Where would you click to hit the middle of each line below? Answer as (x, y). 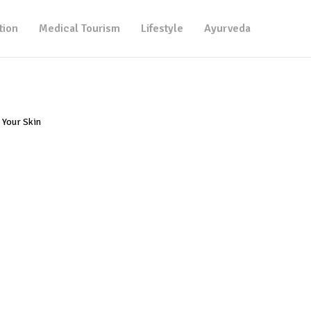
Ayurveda (227, 28)
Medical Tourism (79, 28)
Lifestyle (162, 28)
